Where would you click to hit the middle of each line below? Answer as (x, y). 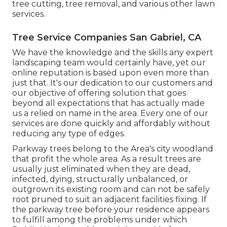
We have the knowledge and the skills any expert (113, 52)
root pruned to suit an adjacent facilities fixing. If (109, 199)
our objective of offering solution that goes (99, 93)
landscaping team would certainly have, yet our (109, 62)
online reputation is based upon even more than (110, 72)
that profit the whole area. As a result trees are (107, 159)
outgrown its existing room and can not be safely (111, 189)
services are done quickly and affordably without (111, 123)
